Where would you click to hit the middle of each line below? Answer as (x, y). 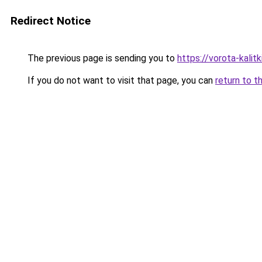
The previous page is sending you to (101, 58)
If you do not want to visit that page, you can (120, 80)
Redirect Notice (51, 21)
